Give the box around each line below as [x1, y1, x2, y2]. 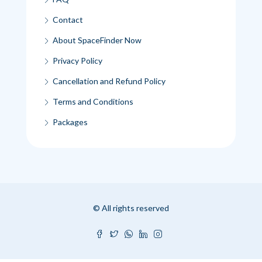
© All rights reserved [93, 202, 169, 213]
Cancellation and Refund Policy [53, 75, 166, 86]
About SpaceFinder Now [53, 35, 142, 45]
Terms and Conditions [53, 96, 133, 106]
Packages [53, 116, 88, 127]
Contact [53, 14, 83, 25]
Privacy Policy [53, 55, 102, 65]
